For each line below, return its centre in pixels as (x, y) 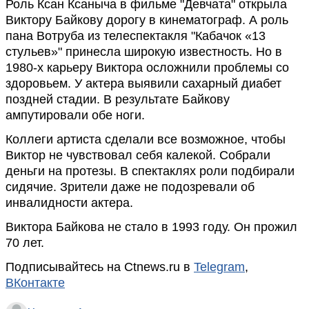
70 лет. (25, 242)
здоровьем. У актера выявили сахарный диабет (143, 83)
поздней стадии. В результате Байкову (118, 99)
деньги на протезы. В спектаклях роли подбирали (150, 171)
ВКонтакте (35, 282)
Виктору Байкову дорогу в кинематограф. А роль (147, 20)
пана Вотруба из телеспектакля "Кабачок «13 (136, 36)
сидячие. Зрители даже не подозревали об (130, 187)
